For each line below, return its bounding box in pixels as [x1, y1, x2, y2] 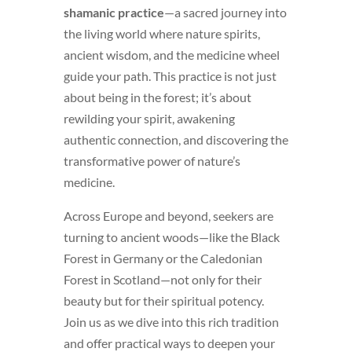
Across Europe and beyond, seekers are [63, 207, 273, 223]
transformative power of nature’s [63, 152, 240, 168]
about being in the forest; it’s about [63, 89, 251, 104]
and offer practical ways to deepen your [63, 335, 275, 350]
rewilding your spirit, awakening [63, 110, 235, 126]
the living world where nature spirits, [63, 25, 260, 41]
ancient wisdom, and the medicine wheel [63, 46, 280, 62]
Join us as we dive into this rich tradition [63, 313, 279, 329]
